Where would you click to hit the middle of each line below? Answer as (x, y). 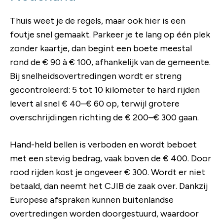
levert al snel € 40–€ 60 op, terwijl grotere (95, 103)
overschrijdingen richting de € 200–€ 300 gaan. (104, 117)
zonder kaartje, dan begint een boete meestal (101, 48)
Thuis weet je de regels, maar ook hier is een (98, 20)
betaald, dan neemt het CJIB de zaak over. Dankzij (109, 186)
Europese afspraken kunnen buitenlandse (92, 200)
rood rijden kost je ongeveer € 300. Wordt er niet (108, 172)
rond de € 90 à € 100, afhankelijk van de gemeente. (110, 62)
